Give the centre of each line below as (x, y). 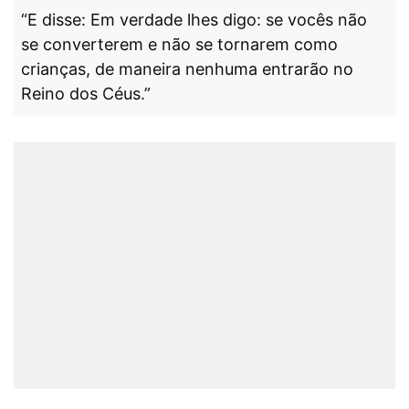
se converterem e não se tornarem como (179, 44)
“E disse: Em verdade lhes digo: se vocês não (194, 19)
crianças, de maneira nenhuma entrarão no (187, 68)
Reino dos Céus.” (86, 93)
